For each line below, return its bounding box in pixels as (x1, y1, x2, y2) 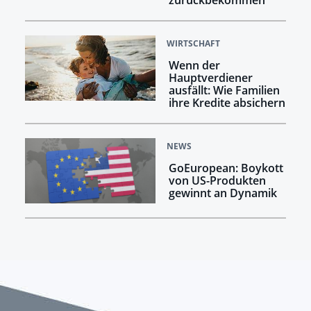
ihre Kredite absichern (168, 95, 285, 111)
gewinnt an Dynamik (168, 185, 277, 201)
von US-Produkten (168, 173, 266, 189)
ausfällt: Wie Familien (168, 83, 280, 99)
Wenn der (168, 58, 220, 74)
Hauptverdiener (168, 70, 253, 86)
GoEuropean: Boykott (168, 160, 283, 176)
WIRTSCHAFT (167, 37, 220, 50)
